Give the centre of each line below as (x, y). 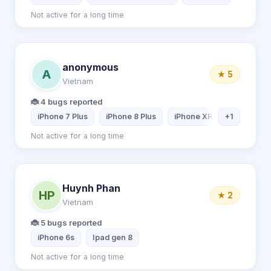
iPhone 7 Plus (63, 116)
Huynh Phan (91, 188)
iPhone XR (193, 116)
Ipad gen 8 (113, 237)
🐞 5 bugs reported (67, 223)
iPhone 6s (56, 237)
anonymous (90, 67)
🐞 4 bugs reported (67, 102)
